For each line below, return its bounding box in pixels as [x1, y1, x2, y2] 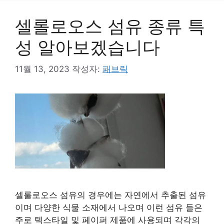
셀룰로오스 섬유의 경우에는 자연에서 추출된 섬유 [15, 190, 206, 200]
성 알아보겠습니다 [15, 36, 160, 57]
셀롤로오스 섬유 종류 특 [15, 15, 205, 36]
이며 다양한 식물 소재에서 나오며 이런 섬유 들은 [15, 202, 202, 212]
